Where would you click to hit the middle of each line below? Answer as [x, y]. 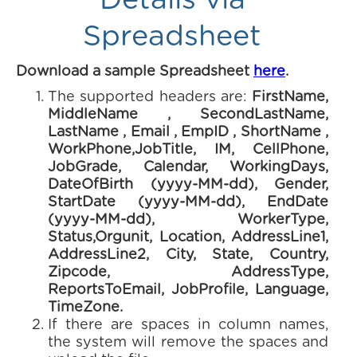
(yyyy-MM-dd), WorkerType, [188, 220]
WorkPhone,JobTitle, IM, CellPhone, [188, 150]
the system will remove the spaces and [188, 343]
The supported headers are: [150, 97]
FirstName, [290, 97]
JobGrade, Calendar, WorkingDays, [188, 167]
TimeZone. [85, 308]
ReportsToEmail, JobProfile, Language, [188, 290]
